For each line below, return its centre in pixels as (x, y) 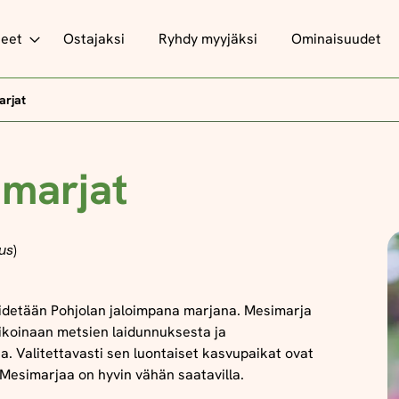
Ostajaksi (94, 39)
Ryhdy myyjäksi (208, 39)
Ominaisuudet (336, 39)
